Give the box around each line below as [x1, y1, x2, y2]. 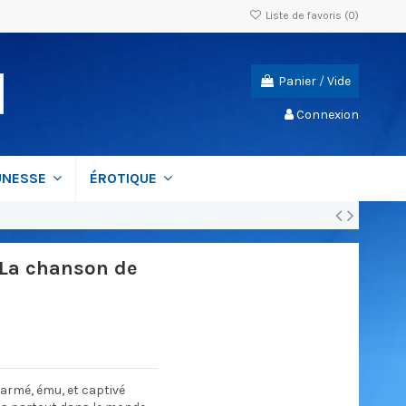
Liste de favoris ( [263, 9, 348, 22]
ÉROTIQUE [90, 169, 160, 188]
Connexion [296, 106, 359, 122]
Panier [278, 73, 316, 90]
